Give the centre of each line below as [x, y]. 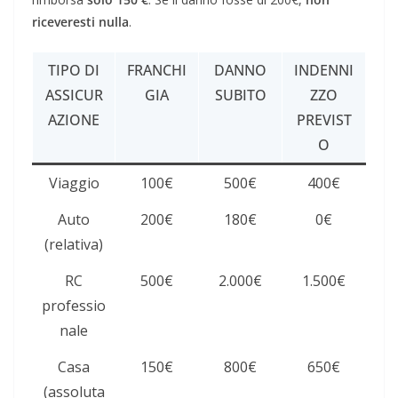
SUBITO [240, 96]
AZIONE [74, 120]
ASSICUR [74, 96]
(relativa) [74, 245]
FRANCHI [157, 71]
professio [74, 306]
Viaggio [74, 183]
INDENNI [324, 71]
